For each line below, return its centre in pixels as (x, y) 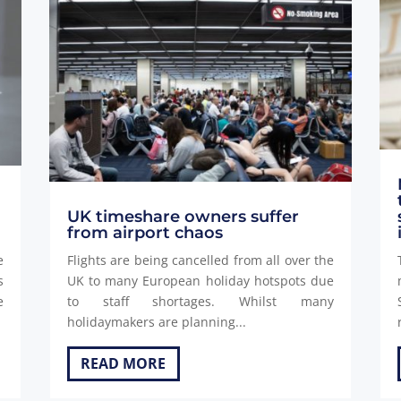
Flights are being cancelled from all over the (200, 260)
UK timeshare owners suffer (183, 217)
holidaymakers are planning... (156, 322)
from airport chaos (145, 233)
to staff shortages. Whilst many (200, 302)
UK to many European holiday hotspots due (200, 281)
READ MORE (124, 364)
